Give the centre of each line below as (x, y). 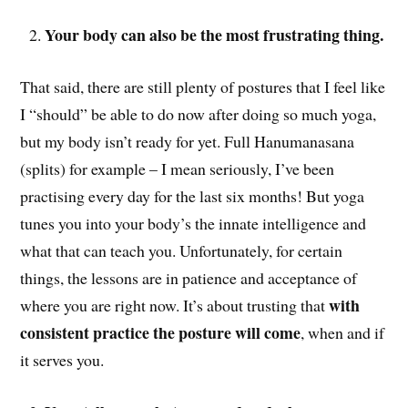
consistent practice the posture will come (161, 333)
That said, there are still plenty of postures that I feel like (203, 87)
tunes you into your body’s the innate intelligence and (194, 224)
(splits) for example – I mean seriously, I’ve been (178, 169)
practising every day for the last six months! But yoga (193, 196)
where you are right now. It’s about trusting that (175, 306)
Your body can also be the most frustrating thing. (214, 35)
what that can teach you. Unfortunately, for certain (182, 251)
